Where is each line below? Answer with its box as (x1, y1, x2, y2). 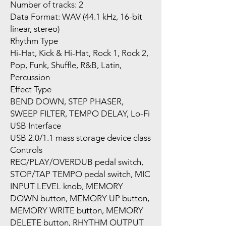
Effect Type (10, 84, 51, 94)
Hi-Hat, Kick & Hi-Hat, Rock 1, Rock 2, (10, 47, 148, 58)
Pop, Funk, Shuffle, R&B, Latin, (10, 60, 122, 70)
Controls (10, 144, 42, 155)
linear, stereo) (10, 23, 60, 34)
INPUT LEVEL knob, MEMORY (10, 181, 123, 191)
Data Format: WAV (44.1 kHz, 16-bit (10, 11, 142, 22)
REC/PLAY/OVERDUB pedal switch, (10, 156, 143, 167)
